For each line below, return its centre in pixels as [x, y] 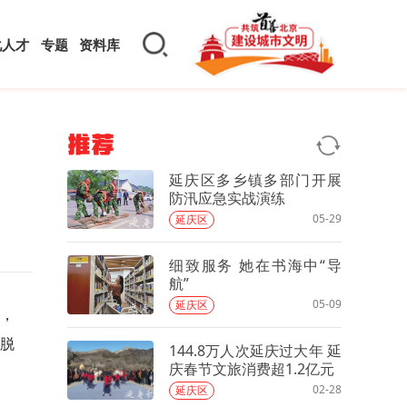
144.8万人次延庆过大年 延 [255, 350]
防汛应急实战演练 [227, 198]
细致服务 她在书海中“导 [255, 265]
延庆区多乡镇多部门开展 [255, 179]
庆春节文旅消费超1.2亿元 [252, 368]
